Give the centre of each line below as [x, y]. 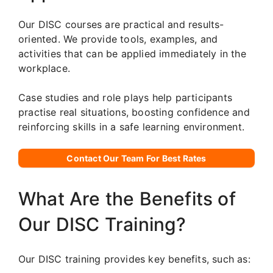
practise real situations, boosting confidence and [134, 112]
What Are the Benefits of [127, 198]
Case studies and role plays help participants [126, 97]
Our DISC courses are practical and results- [121, 24]
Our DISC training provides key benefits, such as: [134, 259]
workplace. [44, 68]
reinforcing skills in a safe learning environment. [132, 126]
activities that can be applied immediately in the [132, 53]
